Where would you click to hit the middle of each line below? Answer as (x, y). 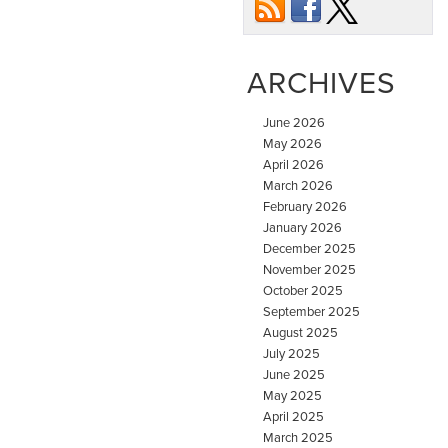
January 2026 (302, 227)
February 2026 (305, 206)
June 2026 (294, 122)
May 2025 (292, 395)
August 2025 (300, 332)
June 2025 (294, 374)
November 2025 (309, 269)
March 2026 (298, 185)
